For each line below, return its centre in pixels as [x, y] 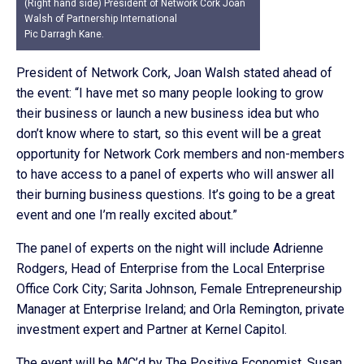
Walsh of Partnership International [101, 19]
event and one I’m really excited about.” [127, 215]
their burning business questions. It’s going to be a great [175, 195]
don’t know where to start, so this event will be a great [169, 134]
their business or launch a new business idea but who [168, 113]
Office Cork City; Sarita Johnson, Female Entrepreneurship [179, 289]
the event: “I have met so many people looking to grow [170, 93]
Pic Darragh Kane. [64, 34]
